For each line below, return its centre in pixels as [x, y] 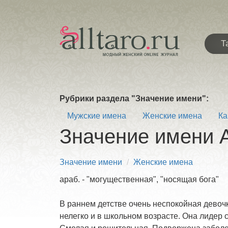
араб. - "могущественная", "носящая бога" [139, 179]
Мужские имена [97, 116]
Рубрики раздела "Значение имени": [134, 98]
